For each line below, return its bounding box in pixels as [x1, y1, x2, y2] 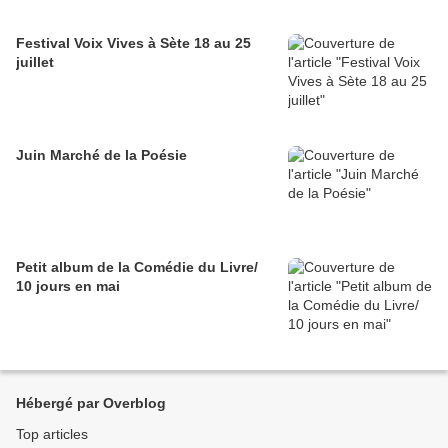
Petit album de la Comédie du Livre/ [16, 259, 258, 275]
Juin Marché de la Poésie [50, 147, 187, 163]
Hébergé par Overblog [16, 395, 166, 411]
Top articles [16, 426, 88, 442]
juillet [16, 54, 54, 70]
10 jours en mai [16, 278, 120, 294]
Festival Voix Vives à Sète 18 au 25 [16, 35, 251, 51]
